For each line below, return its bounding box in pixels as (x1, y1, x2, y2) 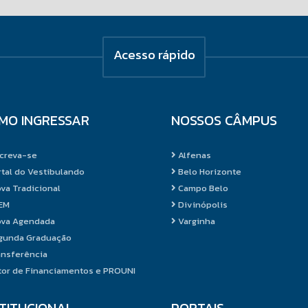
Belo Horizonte (175, 164, 241, 178)
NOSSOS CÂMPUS (170, 109, 277, 131)
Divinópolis (175, 197, 228, 211)
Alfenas (175, 148, 211, 162)
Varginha (175, 214, 215, 228)
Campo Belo (175, 181, 228, 195)
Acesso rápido (113, 44, 195, 65)
